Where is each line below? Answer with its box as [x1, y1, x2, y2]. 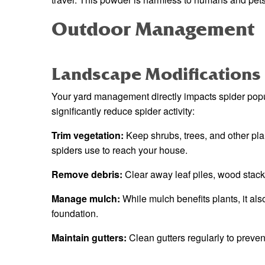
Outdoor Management [51, 17, 254, 42]
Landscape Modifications [51, 63, 261, 86]
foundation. [51, 206, 98, 221]
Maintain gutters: [51, 231, 127, 245]
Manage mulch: [51, 192, 120, 206]
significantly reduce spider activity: [51, 104, 195, 118]
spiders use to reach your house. [51, 143, 188, 157]
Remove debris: [51, 167, 122, 182]
